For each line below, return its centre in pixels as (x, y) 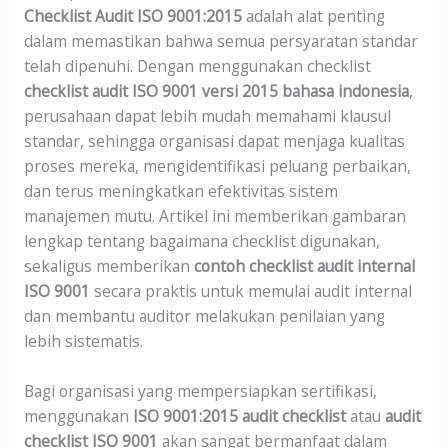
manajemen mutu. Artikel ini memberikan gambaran (214, 216)
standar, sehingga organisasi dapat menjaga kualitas (214, 141)
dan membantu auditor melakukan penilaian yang (204, 316)
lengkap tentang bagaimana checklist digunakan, (201, 241)
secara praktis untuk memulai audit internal (250, 291)
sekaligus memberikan (108, 266)
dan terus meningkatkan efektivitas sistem (180, 191)
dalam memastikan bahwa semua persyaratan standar (220, 41)
